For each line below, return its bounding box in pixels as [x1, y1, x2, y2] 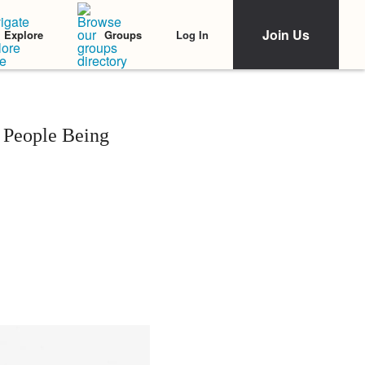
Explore [4, 27, 43, 42]
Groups [104, 27, 142, 42]
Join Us [262, 25, 310, 44]
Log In [176, 26, 209, 42]
